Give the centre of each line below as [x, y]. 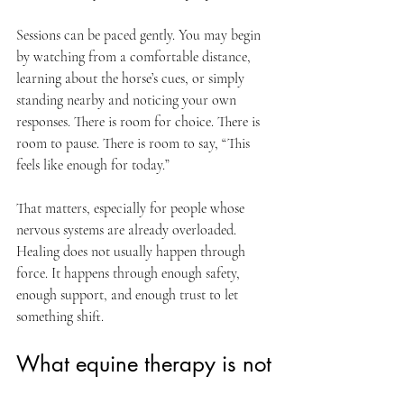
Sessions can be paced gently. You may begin [140, 35]
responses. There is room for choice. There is [140, 122]
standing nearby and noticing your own [128, 100]
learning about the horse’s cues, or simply [132, 78]
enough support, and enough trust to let [129, 295]
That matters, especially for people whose [132, 208]
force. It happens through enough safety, [130, 273]
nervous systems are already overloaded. [128, 230]
